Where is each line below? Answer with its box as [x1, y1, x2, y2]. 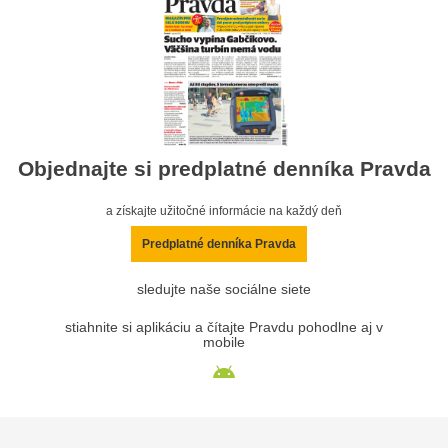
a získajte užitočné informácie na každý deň [106, 204, 342, 219]
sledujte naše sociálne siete [137, 282, 311, 298]
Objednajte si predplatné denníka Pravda [17, 157, 431, 181]
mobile [203, 335, 245, 351]
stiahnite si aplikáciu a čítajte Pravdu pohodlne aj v [65, 320, 383, 336]
